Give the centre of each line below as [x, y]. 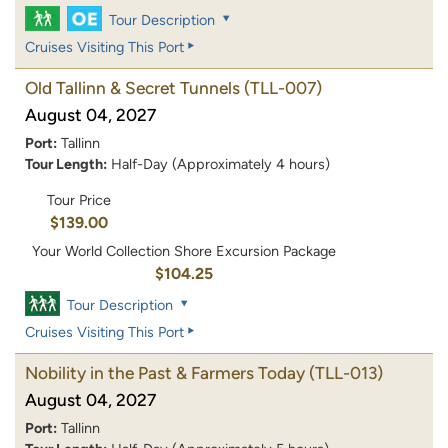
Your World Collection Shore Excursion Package [184, 250]
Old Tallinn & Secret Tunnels [132, 88]
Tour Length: [66, 164]
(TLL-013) [346, 372]
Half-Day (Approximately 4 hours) [220, 164]
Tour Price [78, 199]
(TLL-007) [283, 88]
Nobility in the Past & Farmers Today [165, 372]
